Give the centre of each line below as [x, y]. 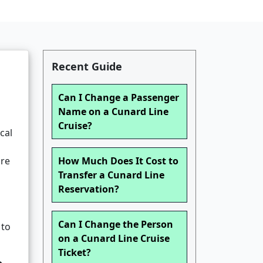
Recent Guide [87, 67]
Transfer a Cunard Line [111, 175]
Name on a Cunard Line [113, 112]
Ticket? [75, 253]
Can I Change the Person [116, 225]
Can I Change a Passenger [119, 98]
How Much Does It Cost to [118, 161]
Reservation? [89, 189]
